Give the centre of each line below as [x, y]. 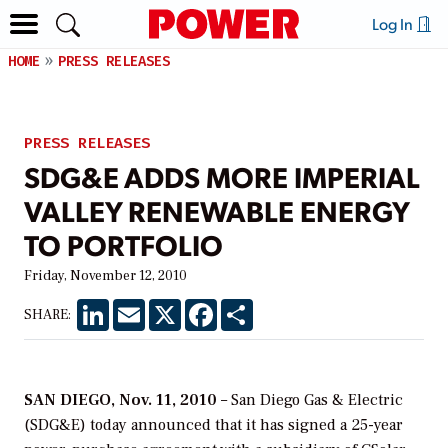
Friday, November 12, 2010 [105, 275]
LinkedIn [137, 306]
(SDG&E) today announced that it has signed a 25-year [213, 424]
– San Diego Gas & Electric [312, 399]
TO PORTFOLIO [123, 243]
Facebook [248, 306]
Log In [393, 23]
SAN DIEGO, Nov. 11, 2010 [122, 399]
